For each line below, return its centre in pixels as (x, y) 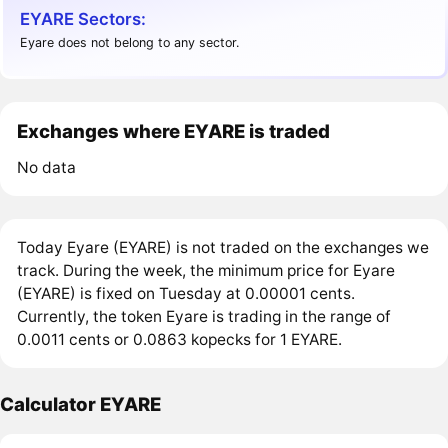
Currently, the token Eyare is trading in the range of (204, 317)
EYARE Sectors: (83, 18)
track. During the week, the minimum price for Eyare (206, 271)
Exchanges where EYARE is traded (174, 131)
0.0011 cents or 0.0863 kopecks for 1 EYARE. (180, 340)
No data (47, 168)
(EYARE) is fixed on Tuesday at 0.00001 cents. (186, 294)
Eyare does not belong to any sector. (130, 43)
